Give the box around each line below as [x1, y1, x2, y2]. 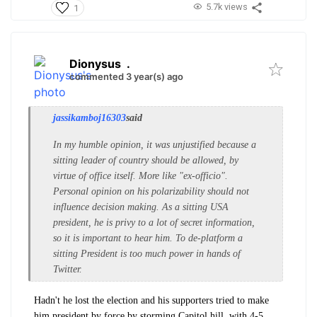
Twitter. [53, 264, 85, 275]
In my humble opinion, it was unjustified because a [53, 139, 256, 151]
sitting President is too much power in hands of [53, 248, 241, 260]
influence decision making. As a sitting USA [53, 202, 229, 213]
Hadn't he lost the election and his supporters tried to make [34, 295, 269, 306]
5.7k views [205, 1, 248, 13]
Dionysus [69, 57, 121, 71]
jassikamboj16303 [53, 113, 126, 124]
